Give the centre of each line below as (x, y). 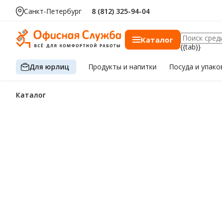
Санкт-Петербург (53, 11)
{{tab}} (191, 47)
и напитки (140, 67)
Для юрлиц (49, 66)
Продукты (106, 67)
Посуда (182, 67)
